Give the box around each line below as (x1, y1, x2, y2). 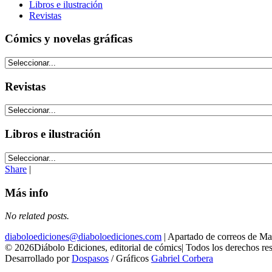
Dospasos (72, 253, 109, 264)
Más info (5, 186, 49, 199)
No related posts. (5, 211, 69, 222)
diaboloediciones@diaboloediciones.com (5, 231, 161, 242)
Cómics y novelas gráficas (5, 32, 132, 46)
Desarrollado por (5, 253, 72, 264)
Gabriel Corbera (151, 253, 213, 264)
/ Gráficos (109, 253, 151, 264)
